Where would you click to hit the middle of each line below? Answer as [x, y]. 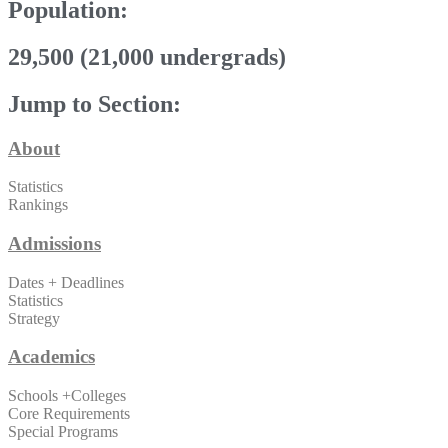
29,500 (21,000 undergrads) [147, 56]
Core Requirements [69, 414]
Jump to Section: [94, 103]
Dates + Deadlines [66, 282]
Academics [51, 357]
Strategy [34, 318]
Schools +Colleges [67, 396]
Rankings [38, 205]
